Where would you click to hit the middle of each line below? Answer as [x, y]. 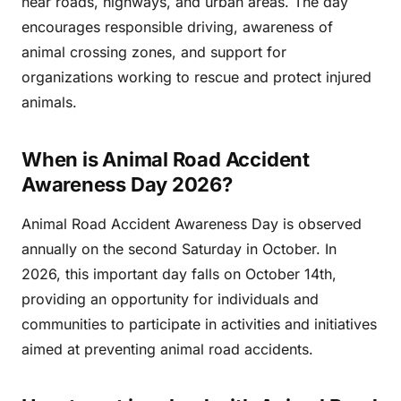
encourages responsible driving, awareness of [177, 27]
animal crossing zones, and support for [154, 52]
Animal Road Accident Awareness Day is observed [192, 224]
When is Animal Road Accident [166, 159]
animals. [49, 102]
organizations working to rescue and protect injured [196, 77]
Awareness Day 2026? [127, 184]
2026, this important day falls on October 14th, [179, 274]
